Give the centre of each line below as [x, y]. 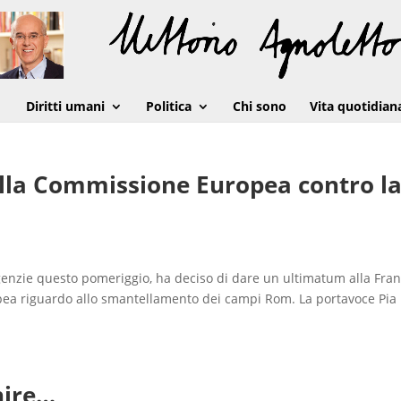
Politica [168, 106]
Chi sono [259, 106]
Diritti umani [65, 106]
